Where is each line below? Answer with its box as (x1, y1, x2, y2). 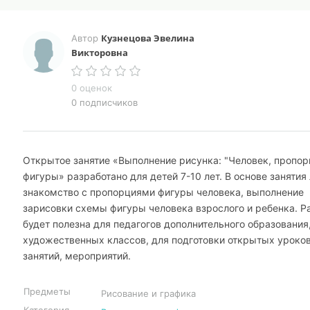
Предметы (24, 286, 71, 297)
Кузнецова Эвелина (101, 32, 194, 44)
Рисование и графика (101, 288, 196, 299)
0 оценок (71, 82, 112, 93)
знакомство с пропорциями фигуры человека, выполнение (23, 186, 304, 198)
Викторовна (71, 46, 128, 59)
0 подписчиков (71, 97, 138, 108)
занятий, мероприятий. (23, 250, 131, 262)
